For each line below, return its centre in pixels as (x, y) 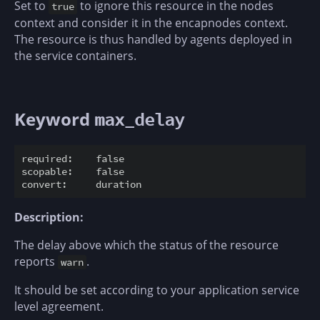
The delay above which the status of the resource (146, 245)
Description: (49, 217)
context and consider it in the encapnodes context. (151, 23)
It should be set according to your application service (157, 290)
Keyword (54, 119)
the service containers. (75, 56)
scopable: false (73, 172)
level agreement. (59, 307)
